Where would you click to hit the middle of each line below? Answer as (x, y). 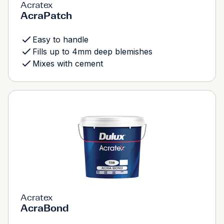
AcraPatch (46, 15)
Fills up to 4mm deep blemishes (92, 51)
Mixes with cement (68, 63)
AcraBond (44, 208)
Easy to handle (60, 39)
